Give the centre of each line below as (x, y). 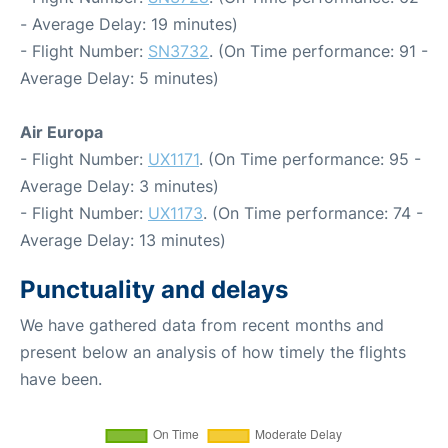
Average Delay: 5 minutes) (119, 77)
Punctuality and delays (154, 289)
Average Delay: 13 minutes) (123, 239)
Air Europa (61, 131)
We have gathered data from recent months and (202, 324)
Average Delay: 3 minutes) (119, 185)
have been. (61, 378)
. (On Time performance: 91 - (318, 50)
